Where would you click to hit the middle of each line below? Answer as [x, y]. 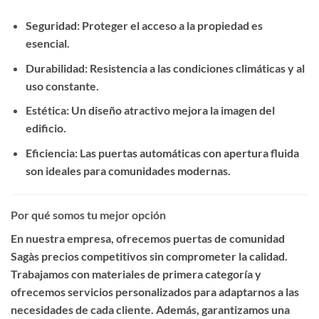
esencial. [47, 43]
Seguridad [51, 26]
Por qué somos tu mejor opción [88, 214]
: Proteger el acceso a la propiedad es [169, 26]
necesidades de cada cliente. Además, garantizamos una [150, 309]
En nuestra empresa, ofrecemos [92, 238]
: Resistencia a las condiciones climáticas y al [194, 68]
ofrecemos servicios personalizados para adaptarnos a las [155, 291]
